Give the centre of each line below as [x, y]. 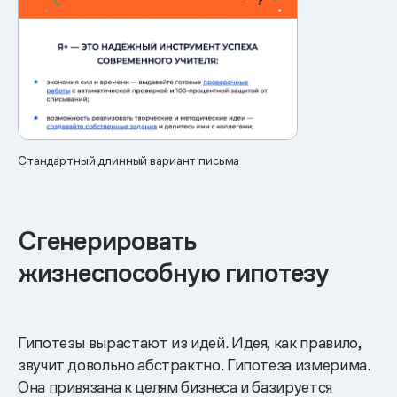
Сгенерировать [107, 241]
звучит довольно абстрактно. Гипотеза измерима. [194, 364]
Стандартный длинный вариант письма [129, 160]
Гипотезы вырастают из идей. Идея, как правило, [190, 342]
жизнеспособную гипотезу [174, 272]
